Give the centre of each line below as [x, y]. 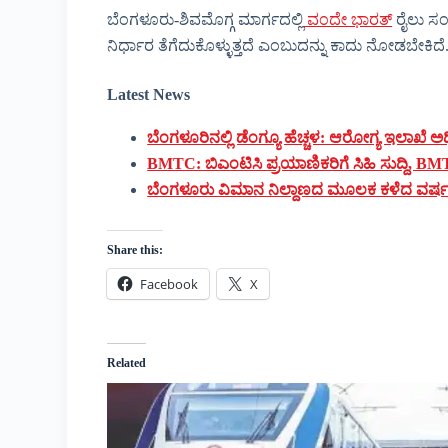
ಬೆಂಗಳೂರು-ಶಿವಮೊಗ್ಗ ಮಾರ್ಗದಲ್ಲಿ [205, 20]
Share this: [135, 250]
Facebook [169, 284]
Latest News [149, 95]
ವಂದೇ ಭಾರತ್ [348, 20]
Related [127, 363]
